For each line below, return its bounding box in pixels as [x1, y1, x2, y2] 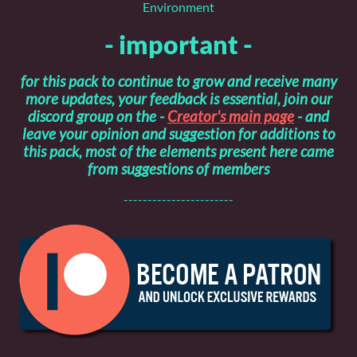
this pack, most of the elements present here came [23, 142, 334, 160]
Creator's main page [167, 107, 294, 125]
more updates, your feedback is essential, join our [25, 89, 332, 108]
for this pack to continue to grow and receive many [20, 72, 337, 90]
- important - [104, 28, 253, 60]
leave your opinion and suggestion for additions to [22, 124, 335, 143]
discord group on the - [28, 107, 167, 125]
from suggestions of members [88, 159, 269, 178]
